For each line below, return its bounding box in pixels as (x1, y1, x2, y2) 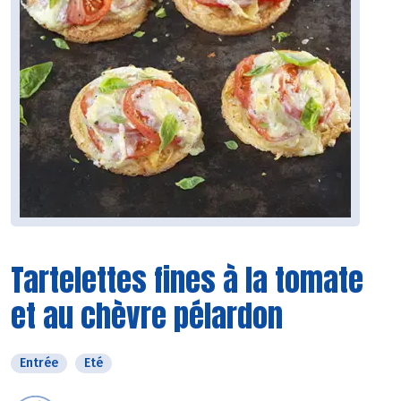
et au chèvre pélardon (11, 293, 283, 339)
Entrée (20, 355, 58, 371)
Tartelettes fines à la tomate (11, 257, 363, 303)
